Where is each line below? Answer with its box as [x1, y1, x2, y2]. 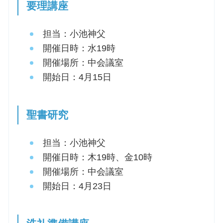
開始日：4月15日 [42, 72, 111, 82]
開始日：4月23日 [42, 181, 111, 191]
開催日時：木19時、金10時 [42, 152, 152, 162]
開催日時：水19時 [42, 43, 115, 53]
